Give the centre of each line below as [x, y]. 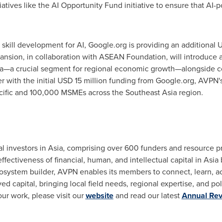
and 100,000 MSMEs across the [69, 92]
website [99, 195]
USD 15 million [82, 81]
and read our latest [147, 195]
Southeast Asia [151, 92]
